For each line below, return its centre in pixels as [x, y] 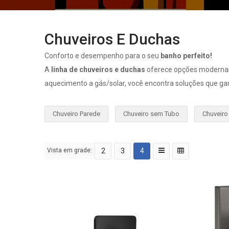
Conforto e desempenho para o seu [102, 56]
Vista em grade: [70, 151]
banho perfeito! [186, 56]
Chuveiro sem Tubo [151, 114]
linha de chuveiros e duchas [98, 70]
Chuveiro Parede [76, 114]
